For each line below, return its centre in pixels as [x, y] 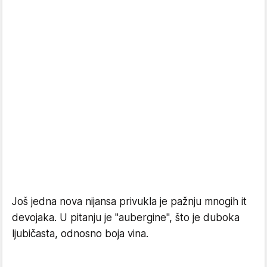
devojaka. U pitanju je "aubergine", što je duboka [126, 218]
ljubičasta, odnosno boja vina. [80, 234]
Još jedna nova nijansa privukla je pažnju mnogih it [129, 202]
